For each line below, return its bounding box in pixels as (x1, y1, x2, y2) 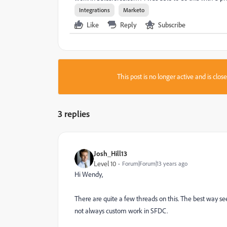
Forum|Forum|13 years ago (122, 160, 187, 167)
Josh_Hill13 (94, 149, 127, 158)
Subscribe (158, 20, 185, 29)
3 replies (58, 108, 90, 119)
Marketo (123, 6, 144, 14)
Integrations (79, 6, 110, 14)
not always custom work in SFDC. (74, 206, 168, 215)
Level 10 (94, 159, 116, 168)
